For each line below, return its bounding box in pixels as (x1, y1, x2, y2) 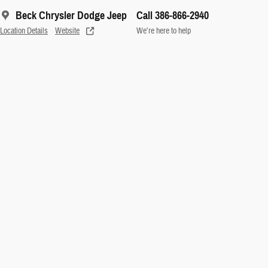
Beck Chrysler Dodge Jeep (16, 8, 127, 22)
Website (55, 25, 80, 36)
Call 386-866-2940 (136, 8, 209, 22)
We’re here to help (136, 25, 191, 36)
